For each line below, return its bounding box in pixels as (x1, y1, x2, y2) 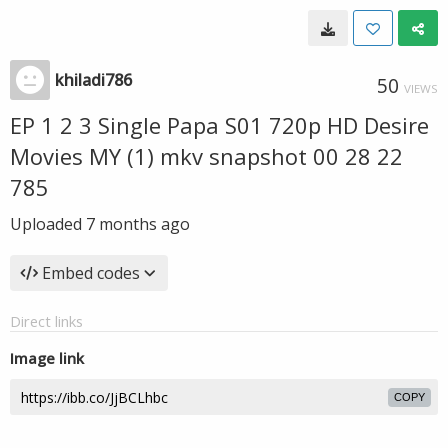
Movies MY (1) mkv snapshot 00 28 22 (10, 141, 403, 171)
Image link (10, 348, 84, 368)
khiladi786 (55, 69, 132, 91)
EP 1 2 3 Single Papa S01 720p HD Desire (10, 110, 429, 140)
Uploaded (10, 213, 86, 235)
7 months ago (86, 213, 190, 235)
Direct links (10, 311, 83, 331)
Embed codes (42, 262, 140, 284)
